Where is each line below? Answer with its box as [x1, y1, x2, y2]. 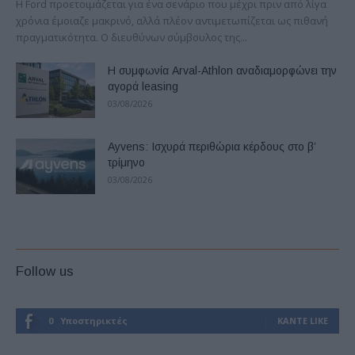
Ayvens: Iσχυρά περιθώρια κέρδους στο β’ [108, 139, 315, 153]
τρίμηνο [108, 155, 145, 169]
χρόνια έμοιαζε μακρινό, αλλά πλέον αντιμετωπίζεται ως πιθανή [16, 13, 328, 28]
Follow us [16, 263, 74, 279]
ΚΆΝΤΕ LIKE [277, 314, 328, 326]
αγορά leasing [108, 79, 178, 93]
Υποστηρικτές [60, 314, 128, 326]
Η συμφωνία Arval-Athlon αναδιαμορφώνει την [108, 63, 337, 77]
